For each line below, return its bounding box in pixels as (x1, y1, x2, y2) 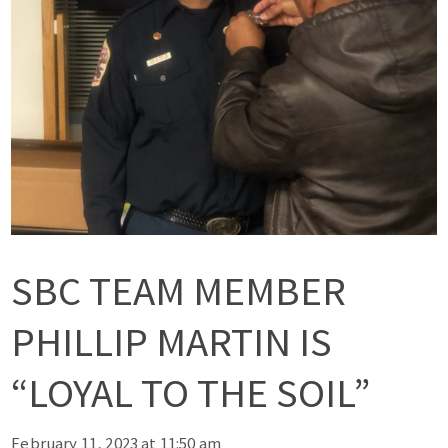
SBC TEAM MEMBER (11, 265, 347, 317)
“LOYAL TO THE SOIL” (11, 367, 371, 419)
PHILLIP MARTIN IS (11, 316, 333, 368)
